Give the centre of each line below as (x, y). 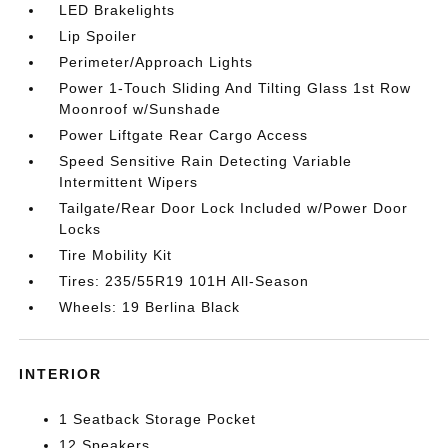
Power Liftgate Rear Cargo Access (184, 135)
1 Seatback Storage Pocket (158, 419)
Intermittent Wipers (129, 182)
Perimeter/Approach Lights (156, 62)
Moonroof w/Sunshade (140, 109)
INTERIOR (61, 374)
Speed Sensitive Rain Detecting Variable (206, 161)
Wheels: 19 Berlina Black (150, 307)
